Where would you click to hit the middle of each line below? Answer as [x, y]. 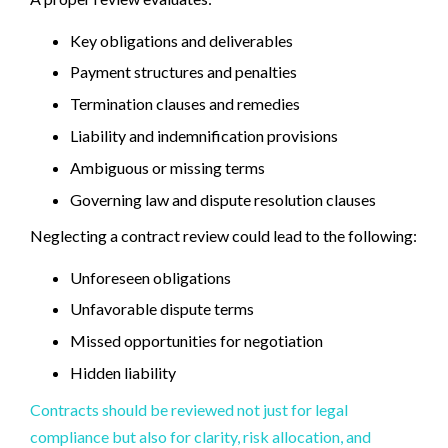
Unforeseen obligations [150, 277]
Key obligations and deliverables [181, 40]
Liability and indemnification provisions [204, 136]
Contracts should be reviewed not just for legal [189, 409]
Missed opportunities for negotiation [196, 341]
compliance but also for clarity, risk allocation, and [200, 436]
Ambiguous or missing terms [167, 167]
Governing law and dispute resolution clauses [223, 199]
